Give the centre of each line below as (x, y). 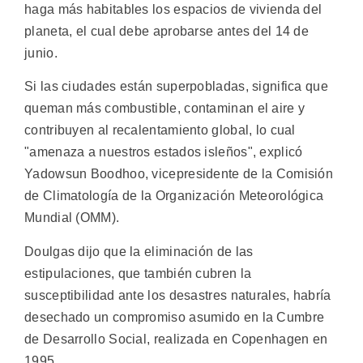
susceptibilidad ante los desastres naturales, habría (178, 295)
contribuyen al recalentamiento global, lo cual (160, 130)
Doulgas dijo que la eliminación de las (139, 251)
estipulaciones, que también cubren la (138, 273)
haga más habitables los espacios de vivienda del (173, 9)
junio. (41, 53)
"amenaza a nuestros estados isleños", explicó (164, 152)
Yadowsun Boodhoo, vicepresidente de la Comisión (179, 174)
